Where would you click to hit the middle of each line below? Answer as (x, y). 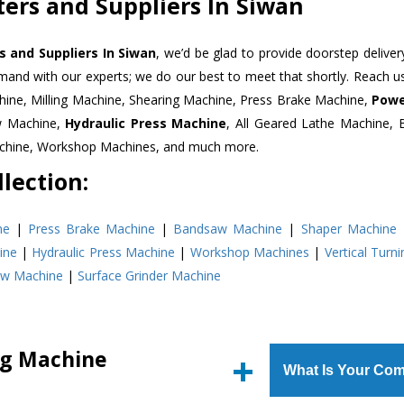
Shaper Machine (349, 228)
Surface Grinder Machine (149, 275)
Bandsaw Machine (228, 228)
